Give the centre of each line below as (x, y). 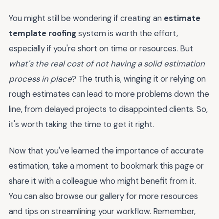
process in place (40, 78)
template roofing (43, 33)
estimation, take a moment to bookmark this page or (106, 166)
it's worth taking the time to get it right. (81, 124)
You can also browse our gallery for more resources (103, 196)
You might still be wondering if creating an (86, 18)
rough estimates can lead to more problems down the (109, 94)
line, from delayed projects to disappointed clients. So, (108, 109)
